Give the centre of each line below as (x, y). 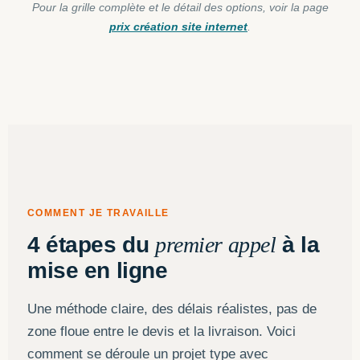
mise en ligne (98, 270)
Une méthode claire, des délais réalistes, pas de (172, 309)
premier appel (215, 245)
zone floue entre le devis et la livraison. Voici (162, 331)
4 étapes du (91, 245)
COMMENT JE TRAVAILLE (98, 213)
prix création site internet (178, 27)
